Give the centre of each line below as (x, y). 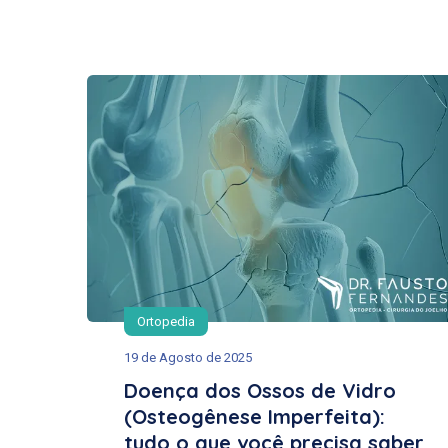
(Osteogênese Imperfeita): (254, 416)
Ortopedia (166, 321)
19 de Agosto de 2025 (188, 357)
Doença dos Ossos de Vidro (260, 390)
